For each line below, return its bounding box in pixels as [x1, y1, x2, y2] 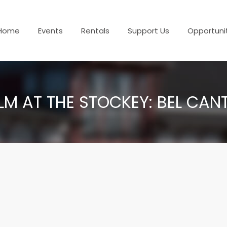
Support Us [128, 25, 169, 36]
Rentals [81, 25, 109, 36]
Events [38, 25, 63, 36]
